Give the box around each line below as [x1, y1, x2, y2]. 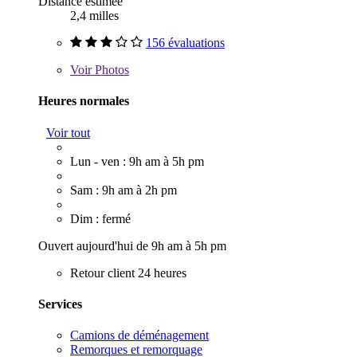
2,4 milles [70, 9, 119, 23]
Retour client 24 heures [70, 265, 186, 280]
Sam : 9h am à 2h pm [70, 182, 177, 197]
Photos [92, 63, 129, 77]
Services [38, 296, 82, 311]
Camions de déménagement [70, 328, 209, 343]
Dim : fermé [70, 211, 131, 226]
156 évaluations [146, 36, 225, 50]
